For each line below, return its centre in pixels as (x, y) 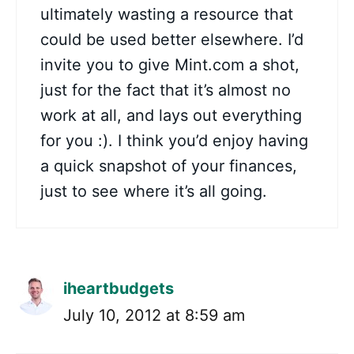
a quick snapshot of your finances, (169, 166)
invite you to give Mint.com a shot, (170, 65)
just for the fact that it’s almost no (166, 90)
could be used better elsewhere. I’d (172, 40)
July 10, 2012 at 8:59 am (154, 315)
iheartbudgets (119, 288)
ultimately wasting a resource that (167, 14)
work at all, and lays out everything (171, 115)
